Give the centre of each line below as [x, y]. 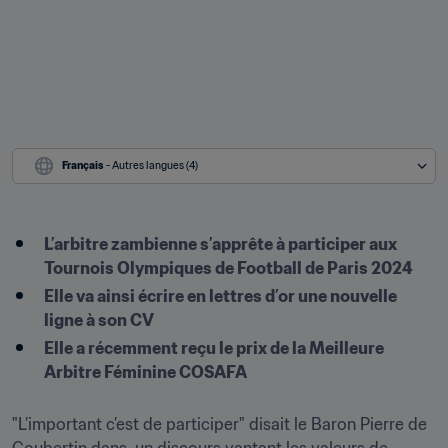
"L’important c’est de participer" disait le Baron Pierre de [219, 424]
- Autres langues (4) [152, 165]
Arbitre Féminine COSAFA [145, 372]
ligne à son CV [99, 320]
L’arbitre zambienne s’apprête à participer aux [220, 244]
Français [83, 165]
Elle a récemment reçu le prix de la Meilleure [214, 348]
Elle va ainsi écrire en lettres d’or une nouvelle [220, 296]
